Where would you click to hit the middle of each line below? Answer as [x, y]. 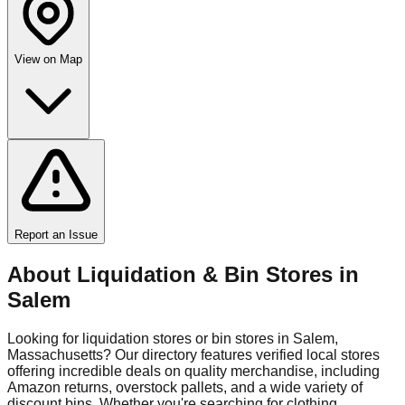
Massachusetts [55, 354]
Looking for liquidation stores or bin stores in [150, 338]
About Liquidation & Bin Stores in [183, 274]
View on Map [48, 59]
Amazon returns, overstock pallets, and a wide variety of [185, 387]
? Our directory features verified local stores [241, 354]
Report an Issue [56, 234]
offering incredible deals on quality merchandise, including [193, 371]
